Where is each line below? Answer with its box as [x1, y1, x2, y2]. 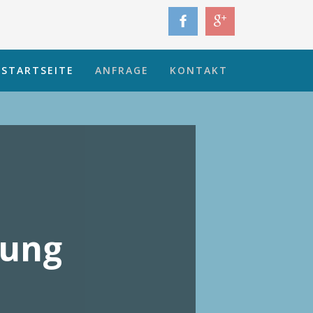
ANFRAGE [95, 64, 149, 77]
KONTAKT [170, 64, 228, 77]
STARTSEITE [1, 64, 74, 77]
